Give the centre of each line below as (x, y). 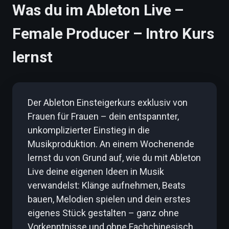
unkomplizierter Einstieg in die (89, 130)
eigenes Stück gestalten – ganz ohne (103, 213)
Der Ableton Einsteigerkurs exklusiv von (108, 102)
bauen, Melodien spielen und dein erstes (109, 199)
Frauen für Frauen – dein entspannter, (103, 116)
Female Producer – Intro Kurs (113, 33)
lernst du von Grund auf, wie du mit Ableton (114, 158)
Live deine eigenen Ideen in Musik (96, 171)
